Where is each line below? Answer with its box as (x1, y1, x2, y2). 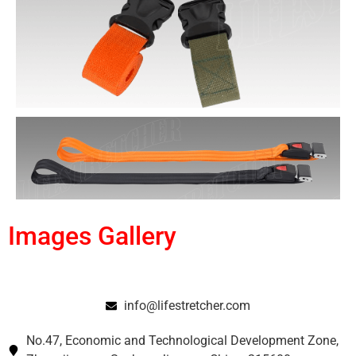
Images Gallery (8, 221, 176, 252)
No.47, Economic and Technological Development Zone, (25, 333, 339, 349)
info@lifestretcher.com (123, 298, 250, 314)
